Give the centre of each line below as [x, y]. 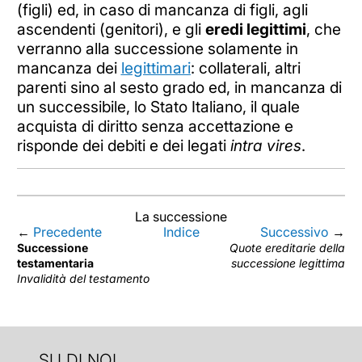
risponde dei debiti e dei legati [123, 146]
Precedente [67, 232]
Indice [181, 232]
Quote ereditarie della [288, 248]
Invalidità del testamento [83, 279]
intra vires [265, 146]
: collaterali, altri [245, 68]
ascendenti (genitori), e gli [111, 29]
